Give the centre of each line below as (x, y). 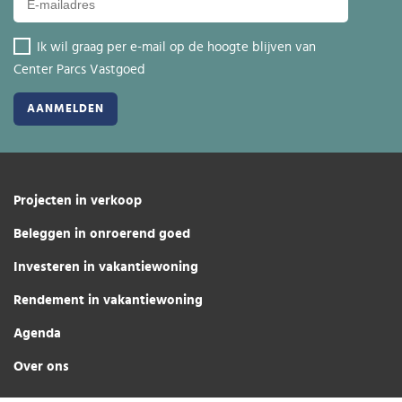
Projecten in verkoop (78, 200)
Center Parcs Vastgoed (79, 69)
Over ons (41, 366)
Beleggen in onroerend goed (102, 233)
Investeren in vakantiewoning (106, 267)
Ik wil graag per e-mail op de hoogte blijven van (176, 47)
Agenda (37, 333)
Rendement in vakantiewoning (108, 300)
